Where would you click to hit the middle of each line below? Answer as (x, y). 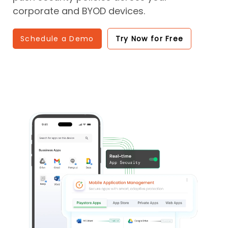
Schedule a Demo (57, 39)
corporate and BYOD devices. (79, 11)
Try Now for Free (149, 39)
